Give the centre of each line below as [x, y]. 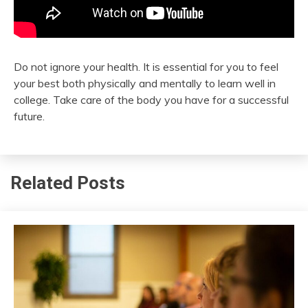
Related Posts [68, 183]
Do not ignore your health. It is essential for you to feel [146, 67]
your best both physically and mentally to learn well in [145, 84]
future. [29, 117]
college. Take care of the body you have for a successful [151, 100]
